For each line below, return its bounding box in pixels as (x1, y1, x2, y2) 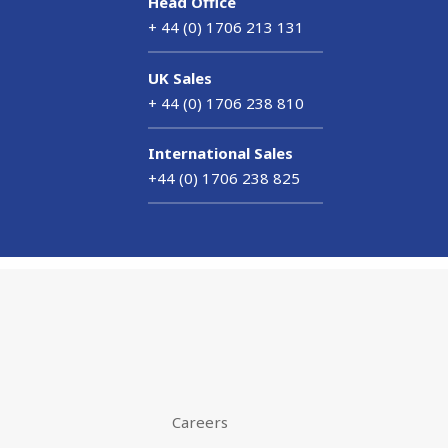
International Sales (148, 143, 294, 164)
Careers (172, 411, 229, 432)
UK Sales (148, 67, 213, 88)
